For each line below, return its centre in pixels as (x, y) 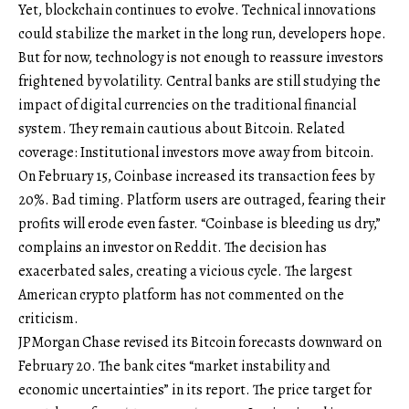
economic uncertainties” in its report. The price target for (195, 390)
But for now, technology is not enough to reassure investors (201, 58)
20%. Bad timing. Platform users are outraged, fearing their (202, 200)
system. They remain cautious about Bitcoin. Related (182, 129)
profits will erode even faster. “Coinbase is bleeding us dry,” (199, 224)
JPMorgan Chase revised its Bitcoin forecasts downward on (200, 343)
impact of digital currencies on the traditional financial (187, 105)
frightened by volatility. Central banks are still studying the (199, 82)
